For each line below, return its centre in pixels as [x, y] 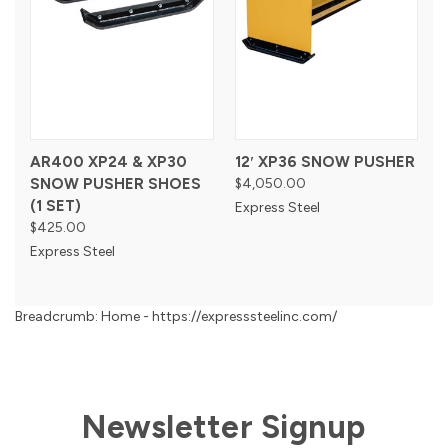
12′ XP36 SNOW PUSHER [324, 161]
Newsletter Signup [224, 426]
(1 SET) [55, 205]
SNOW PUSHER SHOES [115, 183]
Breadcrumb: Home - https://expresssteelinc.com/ [176, 316]
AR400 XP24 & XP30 [108, 161]
